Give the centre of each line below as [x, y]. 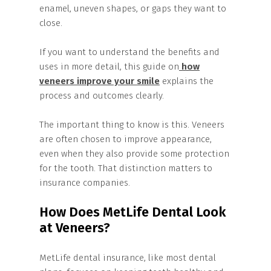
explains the [187, 81]
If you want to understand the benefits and [129, 52]
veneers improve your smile [100, 81]
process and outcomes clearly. [102, 96]
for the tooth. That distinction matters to [126, 168]
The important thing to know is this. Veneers [132, 125]
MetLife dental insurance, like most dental [128, 258]
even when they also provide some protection [134, 154]
